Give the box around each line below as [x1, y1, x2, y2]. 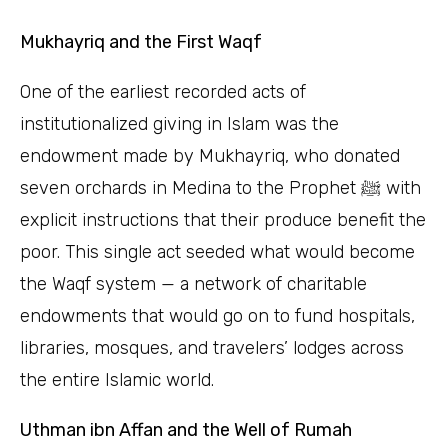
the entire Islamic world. [20, 369, 214, 391]
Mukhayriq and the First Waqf [20, 31, 262, 53]
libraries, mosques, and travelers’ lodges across [20, 337, 404, 359]
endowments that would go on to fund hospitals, [20, 305, 415, 327]
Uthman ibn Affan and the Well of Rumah [20, 419, 352, 441]
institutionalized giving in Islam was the [20, 113, 339, 135]
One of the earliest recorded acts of [20, 81, 306, 103]
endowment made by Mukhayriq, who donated [20, 145, 400, 167]
